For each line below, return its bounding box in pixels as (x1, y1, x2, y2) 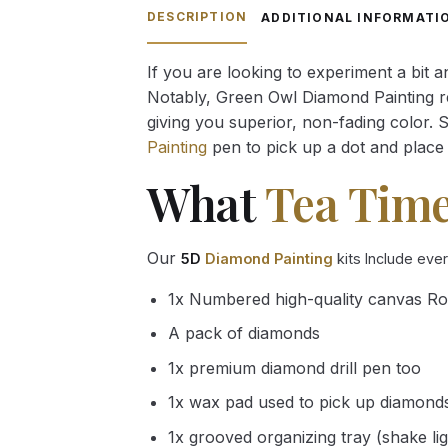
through (314, 5, 375, 26)
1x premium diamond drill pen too (167, 357, 421, 378)
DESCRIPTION (147, 8, 248, 24)
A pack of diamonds (167, 323, 320, 344)
